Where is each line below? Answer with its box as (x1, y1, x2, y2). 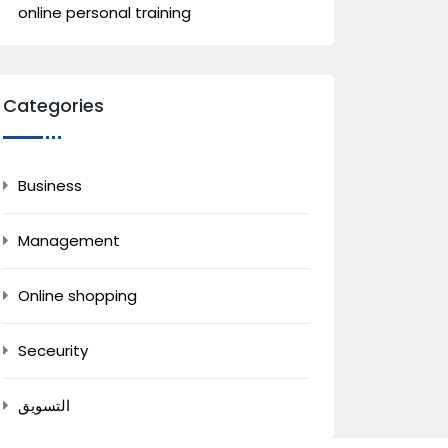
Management (18, 230, 120, 251)
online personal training (18, 2, 191, 23)
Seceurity (18, 340, 88, 361)
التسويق (18, 395, 70, 416)
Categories (3, 93, 104, 118)
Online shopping (18, 285, 137, 306)
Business (18, 175, 82, 196)
